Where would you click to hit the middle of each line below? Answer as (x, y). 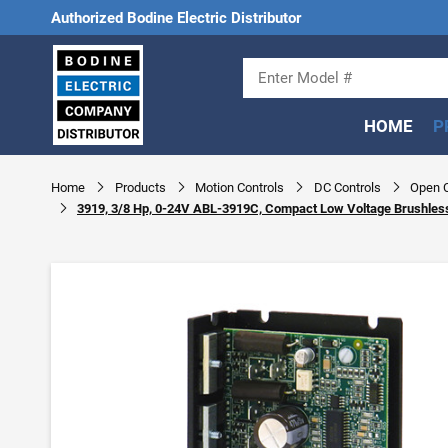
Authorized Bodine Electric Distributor (176, 17)
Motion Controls (239, 187)
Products (140, 187)
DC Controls (347, 187)
